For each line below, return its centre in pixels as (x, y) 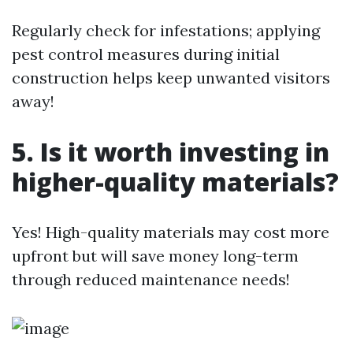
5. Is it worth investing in (171, 152)
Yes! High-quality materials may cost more (171, 232)
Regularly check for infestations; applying (166, 30)
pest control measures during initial (146, 54)
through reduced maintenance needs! (151, 279)
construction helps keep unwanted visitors (171, 78)
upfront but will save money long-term (155, 256)
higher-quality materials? (175, 182)
